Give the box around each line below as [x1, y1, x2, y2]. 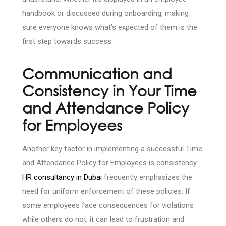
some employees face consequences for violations [22, 201, 194, 210]
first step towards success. [22, 37, 113, 46]
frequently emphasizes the [102, 173, 192, 182]
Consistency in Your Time [22, 81, 197, 100]
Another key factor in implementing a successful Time [22, 144, 202, 154]
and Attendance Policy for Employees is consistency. [22, 158, 198, 168]
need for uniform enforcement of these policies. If [22, 187, 190, 196]
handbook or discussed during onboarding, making [22, 9, 189, 18]
